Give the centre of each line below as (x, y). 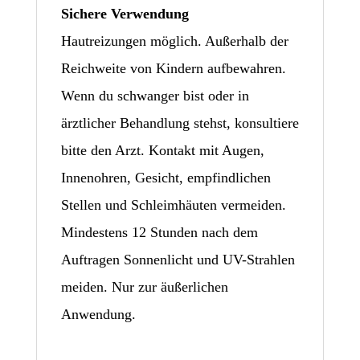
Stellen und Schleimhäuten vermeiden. (173, 205)
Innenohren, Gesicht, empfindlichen (166, 177)
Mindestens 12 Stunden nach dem (159, 232)
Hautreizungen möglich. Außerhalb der (174, 41)
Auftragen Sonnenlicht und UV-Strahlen (178, 259)
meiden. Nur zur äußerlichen (144, 286)
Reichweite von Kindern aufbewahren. (173, 68)
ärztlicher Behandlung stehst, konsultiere (180, 123)
